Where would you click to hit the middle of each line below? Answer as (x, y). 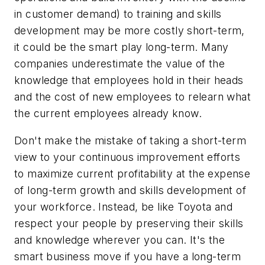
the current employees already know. (108, 113)
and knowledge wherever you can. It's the (119, 240)
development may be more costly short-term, (130, 30)
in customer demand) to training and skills (118, 14)
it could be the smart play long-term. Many (122, 47)
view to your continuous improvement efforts (127, 157)
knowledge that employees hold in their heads (129, 80)
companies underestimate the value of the (119, 63)
